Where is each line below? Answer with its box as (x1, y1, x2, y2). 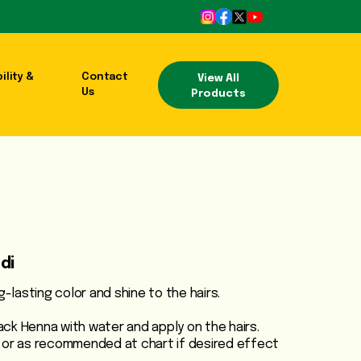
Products (190, 88, 246, 99)
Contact (81, 72, 128, 83)
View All (197, 73, 239, 84)
